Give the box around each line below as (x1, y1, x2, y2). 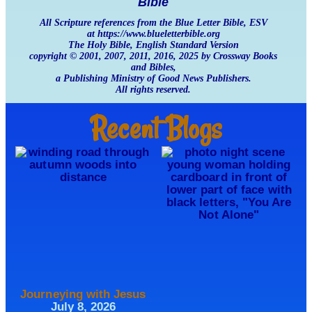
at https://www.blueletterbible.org (86, 28, 220, 39)
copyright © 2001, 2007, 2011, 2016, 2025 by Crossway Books (29, 50, 278, 61)
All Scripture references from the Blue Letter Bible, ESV (39, 17, 267, 28)
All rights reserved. (116, 84, 192, 95)
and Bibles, (130, 61, 176, 72)
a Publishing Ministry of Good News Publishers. (55, 72, 251, 84)
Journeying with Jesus (20, 288, 146, 302)
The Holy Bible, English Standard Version (68, 39, 239, 50)
